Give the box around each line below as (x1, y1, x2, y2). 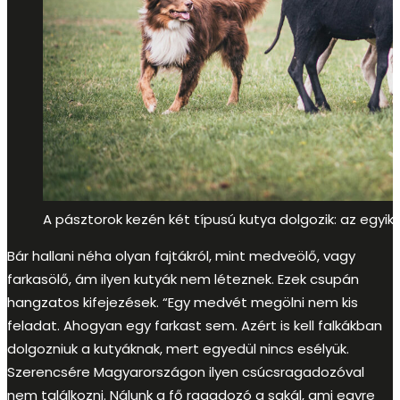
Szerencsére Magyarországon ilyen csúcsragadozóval (7, 362, 364, 381)
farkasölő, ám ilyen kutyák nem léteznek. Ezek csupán (7, 269, 359, 288)
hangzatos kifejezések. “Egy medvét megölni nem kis (7, 292, 358, 312)
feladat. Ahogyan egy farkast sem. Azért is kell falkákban (7, 315, 382, 335)
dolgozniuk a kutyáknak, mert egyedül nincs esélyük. (7, 338, 349, 358)
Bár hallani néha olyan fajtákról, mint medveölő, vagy (7, 246, 355, 265)
